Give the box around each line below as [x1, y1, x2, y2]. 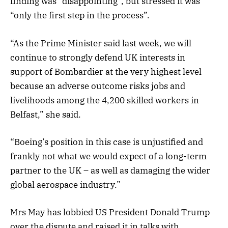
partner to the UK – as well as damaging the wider [10, 164, 210, 176]
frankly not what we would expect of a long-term [10, 150, 207, 162]
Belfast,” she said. [10, 108, 81, 120]
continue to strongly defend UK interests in [10, 51, 185, 63]
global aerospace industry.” [10, 179, 121, 190]
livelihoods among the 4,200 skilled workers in [10, 94, 199, 106]
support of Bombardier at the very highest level [10, 66, 202, 77]
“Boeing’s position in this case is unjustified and [10, 136, 203, 148]
